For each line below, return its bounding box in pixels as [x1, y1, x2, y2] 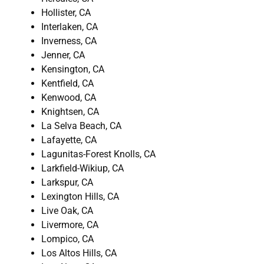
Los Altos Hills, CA [41, 247, 117, 259]
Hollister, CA [41, 6, 91, 18]
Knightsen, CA [41, 105, 99, 117]
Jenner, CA [41, 49, 85, 61]
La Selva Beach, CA [41, 120, 121, 131]
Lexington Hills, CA [41, 190, 119, 202]
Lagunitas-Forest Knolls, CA [41, 148, 156, 160]
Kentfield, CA [41, 77, 94, 89]
